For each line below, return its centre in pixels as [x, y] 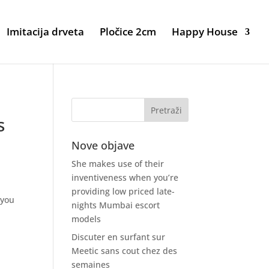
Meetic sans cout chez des [125, 251]
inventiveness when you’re [125, 177]
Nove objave [103, 145]
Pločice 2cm [128, 32]
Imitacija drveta [45, 32]
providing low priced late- [123, 191]
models [86, 219]
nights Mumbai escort [116, 205]
